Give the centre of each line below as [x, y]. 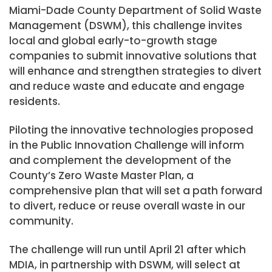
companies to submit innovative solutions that [133, 56]
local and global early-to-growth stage [113, 41]
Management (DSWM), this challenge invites [126, 26]
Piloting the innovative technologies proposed [131, 130]
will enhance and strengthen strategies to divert [135, 71]
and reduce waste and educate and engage [127, 87]
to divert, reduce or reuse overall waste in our [127, 206]
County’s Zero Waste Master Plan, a [101, 176]
